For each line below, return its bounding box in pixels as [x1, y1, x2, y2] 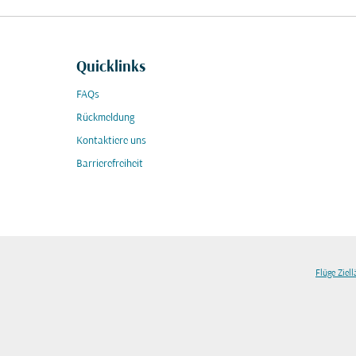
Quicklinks [76, 59, 145, 76]
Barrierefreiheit [76, 158, 143, 170]
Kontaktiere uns [76, 135, 146, 147]
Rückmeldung [76, 112, 134, 124]
